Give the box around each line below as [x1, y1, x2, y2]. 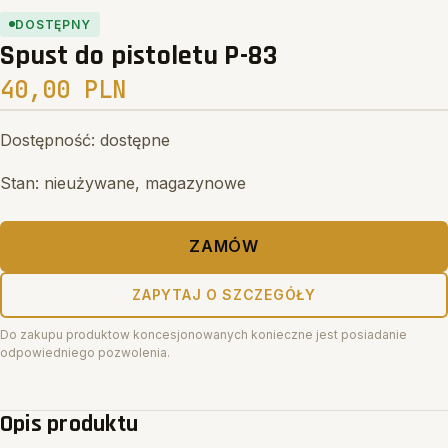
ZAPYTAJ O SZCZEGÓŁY [132, 286, 316, 304]
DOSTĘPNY [15, 16, 91, 32]
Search [56, 2, 116, 22]
